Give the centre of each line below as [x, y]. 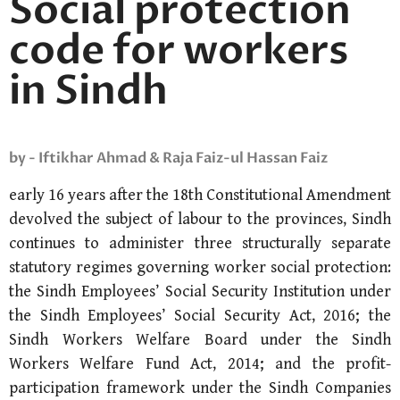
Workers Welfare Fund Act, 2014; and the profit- [200, 363]
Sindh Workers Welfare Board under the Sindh [200, 339]
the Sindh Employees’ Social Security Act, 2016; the [200, 315]
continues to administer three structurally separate [200, 243]
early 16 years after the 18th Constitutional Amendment [200, 195]
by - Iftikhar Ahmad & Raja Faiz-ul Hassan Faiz [168, 158]
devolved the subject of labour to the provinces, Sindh [200, 219]
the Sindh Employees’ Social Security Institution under [200, 291]
